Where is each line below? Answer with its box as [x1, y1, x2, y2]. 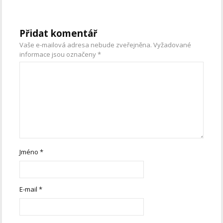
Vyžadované [153, 40, 192, 50]
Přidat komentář [19, 27, 98, 40]
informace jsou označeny [19, 50, 98, 59]
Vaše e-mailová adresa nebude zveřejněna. [19, 40, 152, 50]
